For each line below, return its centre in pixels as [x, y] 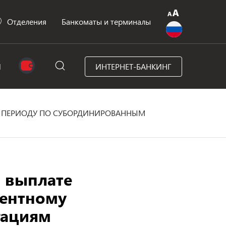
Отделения [27, 21]
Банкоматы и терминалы [106, 21]
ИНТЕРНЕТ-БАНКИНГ [133, 66]
